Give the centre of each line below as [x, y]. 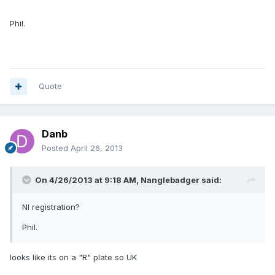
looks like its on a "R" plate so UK [73, 258]
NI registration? [51, 207]
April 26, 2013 [97, 148]
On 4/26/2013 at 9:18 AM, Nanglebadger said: [128, 180]
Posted [56, 148]
